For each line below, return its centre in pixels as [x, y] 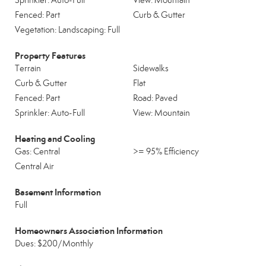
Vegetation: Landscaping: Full [67, 30]
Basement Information [58, 192]
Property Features [50, 56]
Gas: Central [37, 151]
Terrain [28, 68]
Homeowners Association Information [89, 231]
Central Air [34, 166]
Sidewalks [151, 68]
